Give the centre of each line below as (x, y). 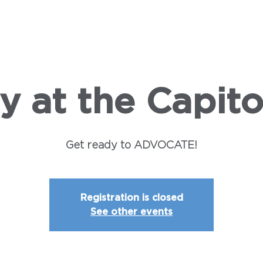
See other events (131, 212)
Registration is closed (131, 198)
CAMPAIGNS (140, 21)
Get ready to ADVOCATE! (131, 146)
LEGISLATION (68, 21)
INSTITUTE (208, 21)
